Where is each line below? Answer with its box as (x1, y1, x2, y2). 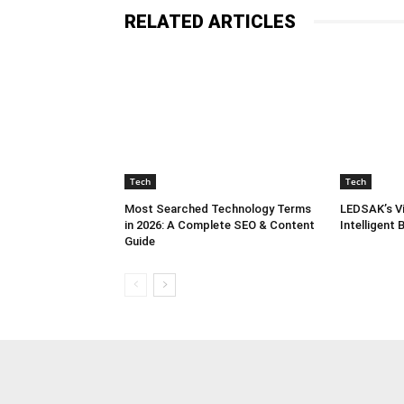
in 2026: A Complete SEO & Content (124, 217, 315, 232)
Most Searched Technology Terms (124, 201, 311, 216)
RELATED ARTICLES (124, 10, 296, 32)
